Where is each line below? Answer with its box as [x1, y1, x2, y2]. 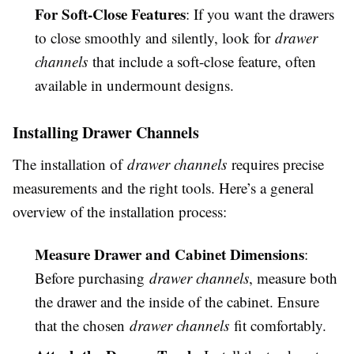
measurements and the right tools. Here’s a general [13, 178, 314, 198]
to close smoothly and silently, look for [35, 28, 275, 47]
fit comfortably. [229, 315, 326, 335]
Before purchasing [35, 268, 149, 288]
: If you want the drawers [186, 4, 334, 24]
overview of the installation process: [13, 201, 227, 221]
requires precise [227, 154, 324, 174]
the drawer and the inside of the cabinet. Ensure [35, 292, 319, 311]
